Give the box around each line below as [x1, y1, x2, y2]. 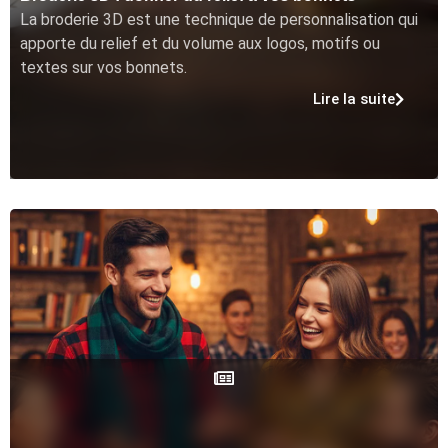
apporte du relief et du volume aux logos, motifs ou [20, 33, 380, 53]
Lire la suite [313, 89, 395, 108]
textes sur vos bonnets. [20, 57, 187, 77]
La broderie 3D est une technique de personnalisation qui [20, 9, 418, 29]
